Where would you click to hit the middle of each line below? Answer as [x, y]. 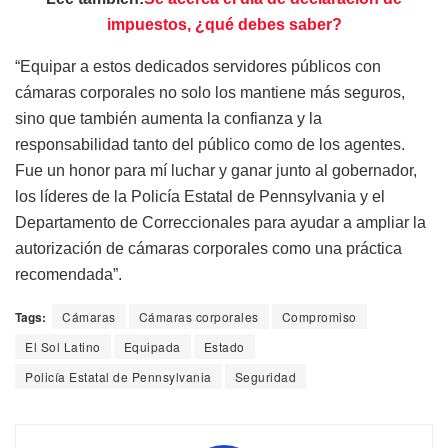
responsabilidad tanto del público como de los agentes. [210, 144]
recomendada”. [68, 274]
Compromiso [319, 316]
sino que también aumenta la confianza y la [168, 118]
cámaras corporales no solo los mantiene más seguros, [210, 92]
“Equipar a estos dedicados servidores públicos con [198, 66]
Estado [224, 346]
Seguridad [265, 376]
